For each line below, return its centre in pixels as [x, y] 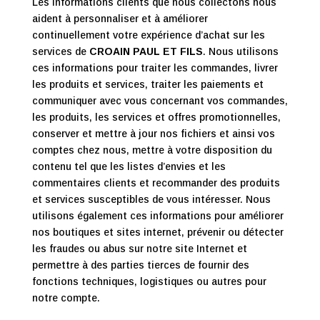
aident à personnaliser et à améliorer [120, 19]
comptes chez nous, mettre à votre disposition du [152, 150]
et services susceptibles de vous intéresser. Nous [151, 199]
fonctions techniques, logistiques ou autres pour [149, 281]
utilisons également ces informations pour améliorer [157, 216]
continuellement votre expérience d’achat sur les [148, 35]
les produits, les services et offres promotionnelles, [156, 117]
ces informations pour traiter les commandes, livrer [155, 68]
